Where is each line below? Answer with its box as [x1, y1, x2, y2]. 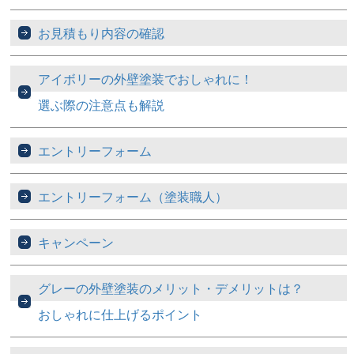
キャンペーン [38, 233, 115, 252]
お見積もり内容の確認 [38, 24, 165, 43]
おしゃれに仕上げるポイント [38, 305, 203, 324]
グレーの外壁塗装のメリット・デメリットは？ [38, 279, 304, 298]
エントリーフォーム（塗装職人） [38, 187, 228, 206]
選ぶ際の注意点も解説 [38, 96, 165, 115]
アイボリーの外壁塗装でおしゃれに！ [38, 70, 254, 88]
